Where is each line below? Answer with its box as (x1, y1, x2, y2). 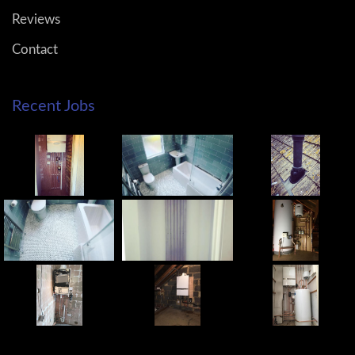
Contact (12, 42, 58, 56)
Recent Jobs (12, 97, 95, 114)
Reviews (12, 12, 60, 26)
